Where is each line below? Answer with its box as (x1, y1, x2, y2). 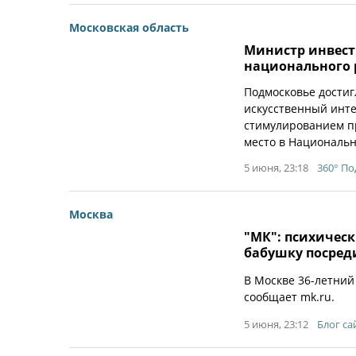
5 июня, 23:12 (244, 317, 308, 331)
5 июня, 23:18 (244, 161, 308, 175)
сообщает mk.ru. (244, 289, 335, 304)
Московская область (69, 20, 189, 35)
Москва (69, 207, 113, 222)
